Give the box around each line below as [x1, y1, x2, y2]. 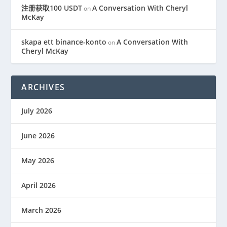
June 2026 [21, 131, 55, 140]
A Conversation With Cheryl [92, 3, 188, 13]
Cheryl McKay [21, 46, 69, 56]
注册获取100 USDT [21, 3, 83, 13]
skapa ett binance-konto [21, 37, 107, 47]
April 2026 [21, 180, 56, 190]
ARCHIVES [21, 82, 65, 93]
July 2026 [21, 106, 53, 116]
